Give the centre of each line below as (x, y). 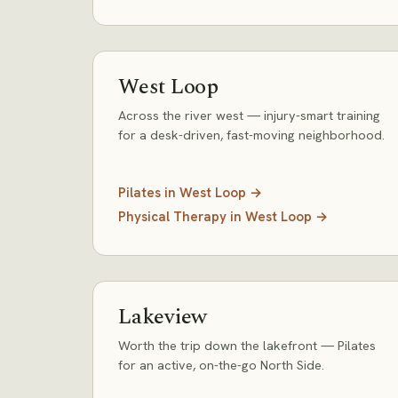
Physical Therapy (172, 217)
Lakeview (163, 317)
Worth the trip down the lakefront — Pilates (247, 345)
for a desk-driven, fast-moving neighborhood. (251, 135)
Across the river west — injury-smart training (249, 115)
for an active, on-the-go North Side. (221, 365)
